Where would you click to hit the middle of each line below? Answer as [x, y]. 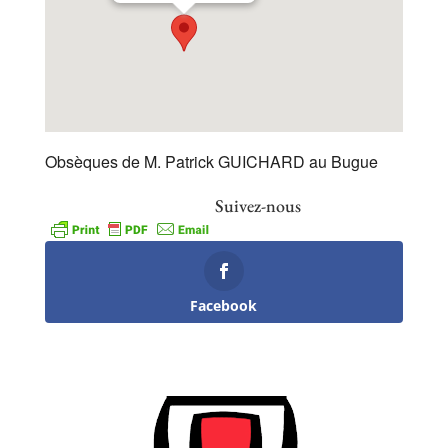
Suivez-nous [257, 205]
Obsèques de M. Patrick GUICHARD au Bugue [211, 161]
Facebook [224, 306]
